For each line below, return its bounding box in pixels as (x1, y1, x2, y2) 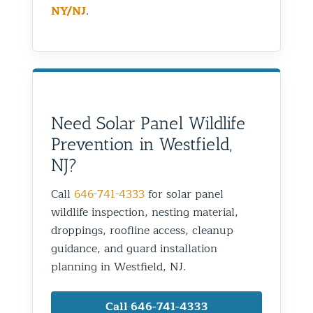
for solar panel (145, 184, 224, 203)
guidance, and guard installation (51, 239, 217, 258)
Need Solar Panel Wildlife (51, 112, 245, 133)
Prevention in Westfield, (51, 133, 232, 154)
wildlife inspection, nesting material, (51, 203, 238, 221)
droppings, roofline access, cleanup (51, 221, 233, 240)
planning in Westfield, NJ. (51, 257, 186, 276)
